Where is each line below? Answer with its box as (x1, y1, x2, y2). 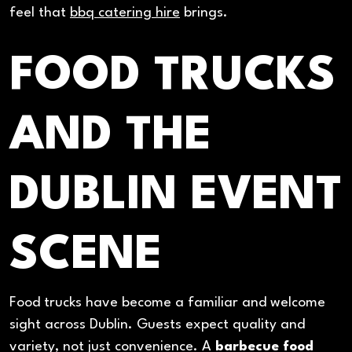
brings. (180, 6, 228, 20)
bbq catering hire (70, 6, 180, 20)
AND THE (9, 113, 211, 160)
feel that (9, 6, 70, 20)
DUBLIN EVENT (9, 173, 343, 220)
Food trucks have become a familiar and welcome (9, 296, 325, 310)
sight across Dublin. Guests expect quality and (9, 318, 305, 332)
